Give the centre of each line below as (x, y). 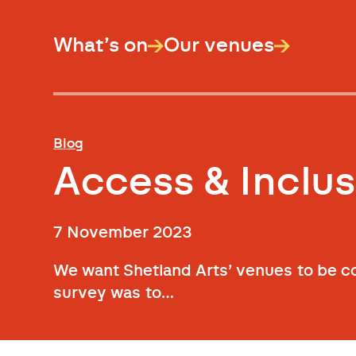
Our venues (219, 46)
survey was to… (114, 293)
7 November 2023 (123, 232)
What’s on (101, 46)
